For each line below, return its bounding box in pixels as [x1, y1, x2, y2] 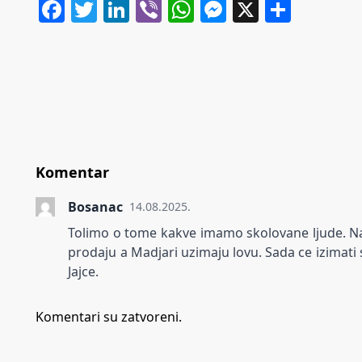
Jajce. [68, 262, 99, 280]
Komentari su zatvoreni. [36, 307, 182, 326]
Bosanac [68, 197, 124, 216]
